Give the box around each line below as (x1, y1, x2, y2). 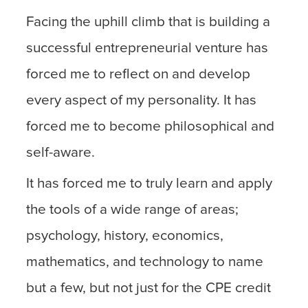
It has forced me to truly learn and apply (26, 177, 273, 191)
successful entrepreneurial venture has (26, 41, 269, 55)
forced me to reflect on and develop (26, 67, 251, 81)
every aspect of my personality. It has (26, 93, 257, 107)
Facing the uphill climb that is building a (26, 14, 271, 29)
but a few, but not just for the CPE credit (26, 281, 272, 296)
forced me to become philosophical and (26, 119, 275, 133)
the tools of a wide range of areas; (26, 203, 239, 217)
